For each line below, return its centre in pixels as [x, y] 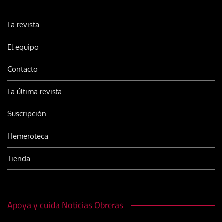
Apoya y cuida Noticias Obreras [65, 205]
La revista [23, 25]
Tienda [19, 159]
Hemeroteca [28, 136]
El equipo [23, 47]
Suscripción [27, 114]
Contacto [23, 69]
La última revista [35, 92]
